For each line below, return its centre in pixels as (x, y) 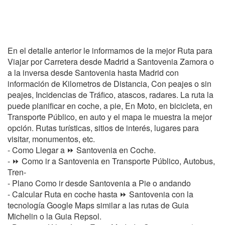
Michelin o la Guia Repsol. (54, 216)
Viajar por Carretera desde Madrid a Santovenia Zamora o (111, 62)
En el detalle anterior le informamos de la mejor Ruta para (110, 50)
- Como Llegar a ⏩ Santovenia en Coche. (82, 150)
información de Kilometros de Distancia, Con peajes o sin (109, 84)
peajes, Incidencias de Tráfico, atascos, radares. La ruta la (110, 95)
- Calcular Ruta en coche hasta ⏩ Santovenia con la (100, 194)
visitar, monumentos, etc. (51, 139)
